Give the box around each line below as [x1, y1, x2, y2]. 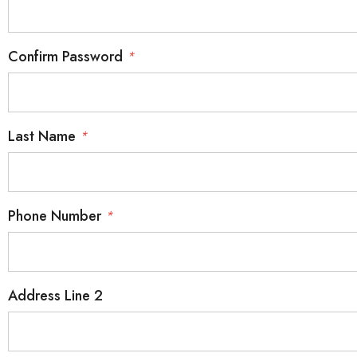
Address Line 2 [8, 285, 103, 306]
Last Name [8, 126, 80, 147]
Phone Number [8, 206, 105, 226]
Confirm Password [8, 46, 127, 67]
